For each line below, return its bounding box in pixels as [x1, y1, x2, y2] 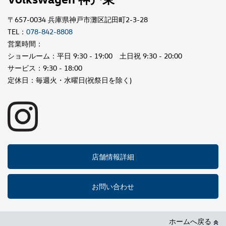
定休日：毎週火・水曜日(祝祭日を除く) [8, 75, 132, 85]
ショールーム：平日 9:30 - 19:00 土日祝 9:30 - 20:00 [8, 50, 182, 61]
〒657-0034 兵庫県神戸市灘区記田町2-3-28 [8, 14, 148, 24]
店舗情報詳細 [92, 151, 134, 161]
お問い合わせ [92, 181, 134, 191]
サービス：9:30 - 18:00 [8, 63, 82, 73]
